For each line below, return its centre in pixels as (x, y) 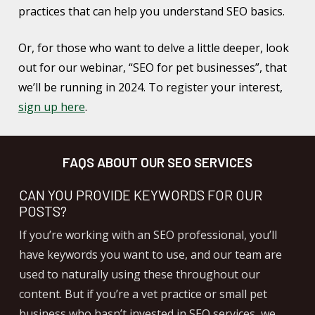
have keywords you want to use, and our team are (150, 255)
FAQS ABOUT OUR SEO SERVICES (157, 162)
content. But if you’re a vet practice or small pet (143, 294)
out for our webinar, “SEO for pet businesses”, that (152, 67)
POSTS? (43, 211)
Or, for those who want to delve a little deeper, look (153, 47)
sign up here (51, 107)
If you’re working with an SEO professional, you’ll (148, 235)
